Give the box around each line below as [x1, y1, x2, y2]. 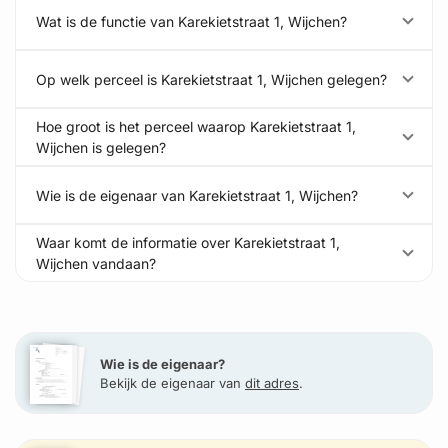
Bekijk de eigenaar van [100, 375, 245, 391]
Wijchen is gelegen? [36, 139, 166, 156]
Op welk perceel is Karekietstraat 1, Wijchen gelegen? [36, 70, 387, 88]
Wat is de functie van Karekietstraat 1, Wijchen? [36, 12, 347, 30]
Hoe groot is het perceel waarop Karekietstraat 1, [36, 118, 356, 135]
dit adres [245, 375, 299, 391]
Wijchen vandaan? [36, 255, 156, 272]
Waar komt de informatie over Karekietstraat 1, [36, 234, 340, 251]
